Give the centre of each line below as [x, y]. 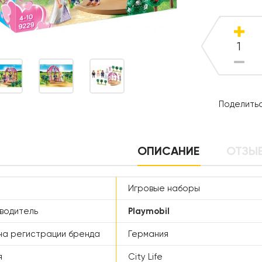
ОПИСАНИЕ [168, 151]
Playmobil [149, 211]
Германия [148, 234]
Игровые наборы [164, 188]
